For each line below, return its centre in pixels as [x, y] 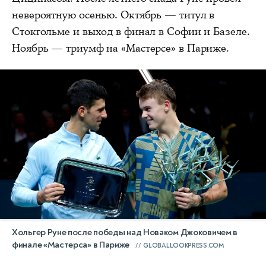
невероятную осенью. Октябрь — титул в [113, 15]
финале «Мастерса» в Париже [71, 245]
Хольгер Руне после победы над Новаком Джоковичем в [125, 232]
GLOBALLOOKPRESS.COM [183, 245]
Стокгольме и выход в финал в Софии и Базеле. [131, 31]
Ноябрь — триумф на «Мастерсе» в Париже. [121, 48]
